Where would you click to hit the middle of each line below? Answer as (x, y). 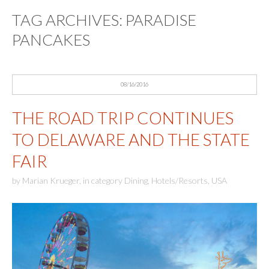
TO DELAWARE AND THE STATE (131, 139)
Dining (136, 181)
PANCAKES (51, 40)
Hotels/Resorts (180, 181)
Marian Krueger (51, 181)
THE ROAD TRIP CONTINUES (123, 118)
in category (104, 181)
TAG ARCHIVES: (69, 20)
